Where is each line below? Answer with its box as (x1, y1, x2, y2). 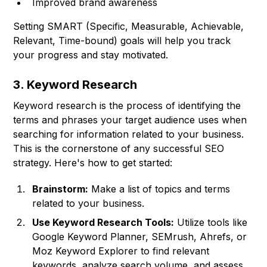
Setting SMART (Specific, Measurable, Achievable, (13, 20, 244, 33)
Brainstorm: (32, 183, 89, 195)
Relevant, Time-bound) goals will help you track (13, 35, 231, 47)
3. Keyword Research (13, 77, 138, 92)
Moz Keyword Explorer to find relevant (32, 245, 210, 257)
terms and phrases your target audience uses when (13, 114, 247, 126)
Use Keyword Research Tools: (32, 216, 175, 229)
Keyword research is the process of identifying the (13, 100, 241, 112)
